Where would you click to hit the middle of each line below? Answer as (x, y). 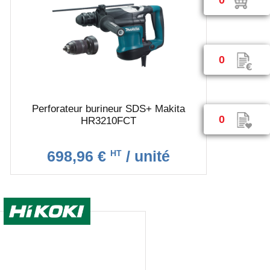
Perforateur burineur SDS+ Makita (109, 109)
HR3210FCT (109, 121)
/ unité (146, 156)
